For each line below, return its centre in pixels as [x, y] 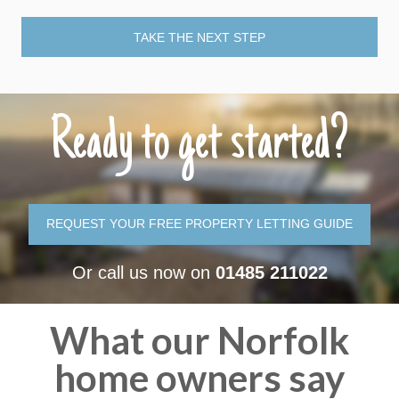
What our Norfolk [199, 341]
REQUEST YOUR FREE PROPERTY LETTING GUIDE [199, 223]
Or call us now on [143, 273]
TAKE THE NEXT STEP [199, 37]
